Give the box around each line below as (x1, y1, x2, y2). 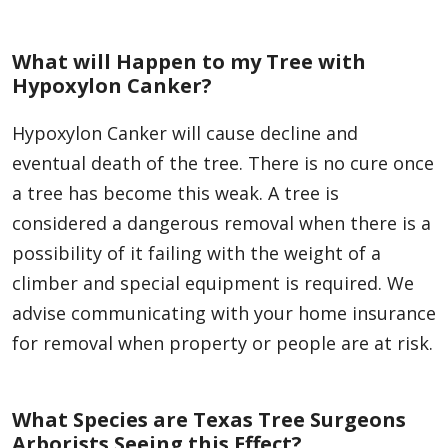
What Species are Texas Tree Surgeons (12, 406, 406, 434)
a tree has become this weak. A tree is (12, 181, 339, 206)
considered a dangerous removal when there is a (12, 211, 431, 236)
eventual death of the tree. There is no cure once (12, 151, 434, 176)
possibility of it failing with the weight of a (12, 241, 381, 266)
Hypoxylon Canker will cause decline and (12, 121, 358, 146)
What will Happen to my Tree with (12, 48, 366, 76)
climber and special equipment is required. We (12, 271, 414, 296)
